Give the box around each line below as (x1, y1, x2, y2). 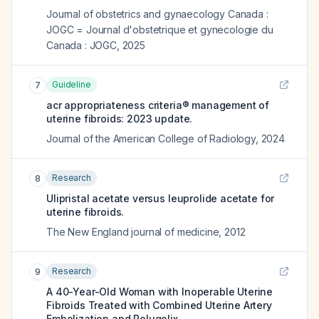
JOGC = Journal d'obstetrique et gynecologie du (46, 23, 273, 36)
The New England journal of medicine (46, 226, 219, 238)
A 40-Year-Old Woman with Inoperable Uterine (46, 286, 273, 298)
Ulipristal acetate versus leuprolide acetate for (46, 192, 275, 204)
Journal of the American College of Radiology (46, 132, 256, 145)
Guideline (52, 79, 91, 90)
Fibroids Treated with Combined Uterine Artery (46, 299, 272, 311)
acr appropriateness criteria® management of (46, 99, 270, 111)
